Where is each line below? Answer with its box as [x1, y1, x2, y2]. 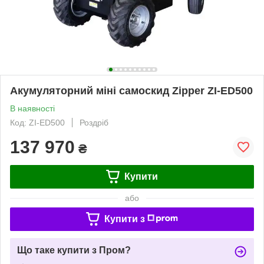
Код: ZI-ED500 [10, 117, 65, 127]
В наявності [10, 103, 55, 113]
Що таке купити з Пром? [17, 245, 131, 255]
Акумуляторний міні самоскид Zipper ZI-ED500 [10, 84, 253, 97]
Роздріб [80, 117, 108, 127]
